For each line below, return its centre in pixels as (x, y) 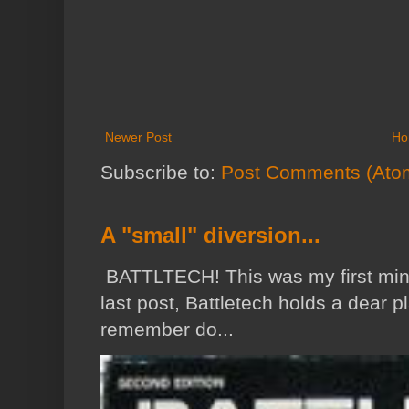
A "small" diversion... (210, 236)
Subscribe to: (161, 173)
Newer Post (138, 137)
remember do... (167, 330)
